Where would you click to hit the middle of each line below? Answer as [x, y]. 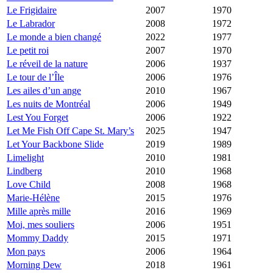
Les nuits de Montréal [48, 104]
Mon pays [26, 252]
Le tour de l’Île [35, 77]
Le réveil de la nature [47, 64]
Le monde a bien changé [54, 37]
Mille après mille [39, 211]
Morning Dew [34, 265]
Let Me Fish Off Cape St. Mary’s [70, 131]
